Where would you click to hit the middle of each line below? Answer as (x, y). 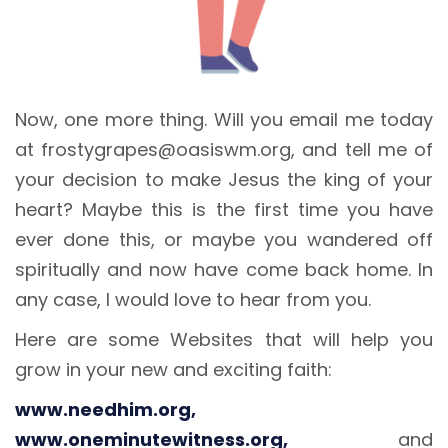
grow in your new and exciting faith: (173, 370)
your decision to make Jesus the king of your (224, 180)
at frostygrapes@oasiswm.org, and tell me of (224, 150)
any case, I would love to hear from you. (193, 300)
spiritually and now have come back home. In (224, 270)
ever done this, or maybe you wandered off (224, 240)
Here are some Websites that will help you (224, 340)
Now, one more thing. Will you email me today (224, 120)
